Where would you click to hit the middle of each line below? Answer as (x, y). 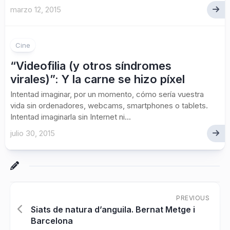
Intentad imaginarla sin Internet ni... (71, 117)
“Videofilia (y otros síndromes (91, 66)
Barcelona (52, 221)
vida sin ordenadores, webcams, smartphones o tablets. (110, 106)
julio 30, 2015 (33, 133)
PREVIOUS (193, 198)
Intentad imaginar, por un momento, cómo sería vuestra (107, 94)
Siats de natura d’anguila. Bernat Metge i (113, 209)
